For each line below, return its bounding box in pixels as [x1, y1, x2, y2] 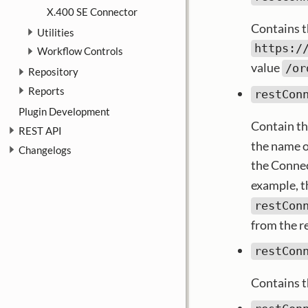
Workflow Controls [37, 45, 123, 58]
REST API [19, 124, 62, 137]
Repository [27, 65, 78, 78]
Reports [27, 85, 65, 98]
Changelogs [19, 143, 71, 156]
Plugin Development [19, 105, 110, 118]
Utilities [37, 25, 74, 38]
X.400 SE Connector [46, 5, 137, 18]
